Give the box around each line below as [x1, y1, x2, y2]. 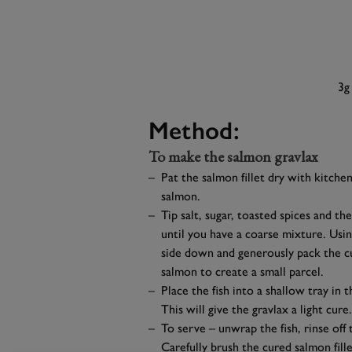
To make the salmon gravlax [148, 145, 318, 167]
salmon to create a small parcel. [160, 263, 324, 279]
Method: [148, 115, 240, 145]
